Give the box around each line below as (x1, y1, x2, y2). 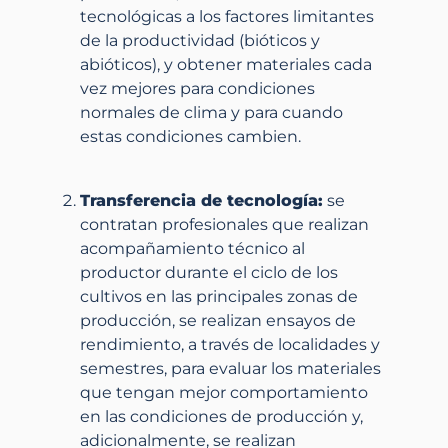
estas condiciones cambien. (80, 127, 301, 147)
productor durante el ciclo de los (80, 263, 338, 283)
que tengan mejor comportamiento (80, 383, 368, 403)
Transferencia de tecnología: (80, 191, 323, 211)
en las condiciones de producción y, (80, 407, 363, 427)
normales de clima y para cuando (80, 103, 343, 123)
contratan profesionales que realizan (80, 215, 369, 235)
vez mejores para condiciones (80, 79, 315, 99)
